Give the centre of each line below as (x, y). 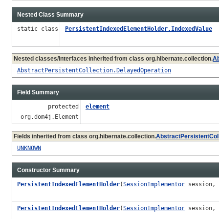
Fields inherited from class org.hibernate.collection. (85, 136)
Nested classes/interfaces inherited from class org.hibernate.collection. (113, 58)
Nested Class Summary (50, 14)
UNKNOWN (29, 148)
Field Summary (38, 92)
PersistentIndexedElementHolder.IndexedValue (139, 29)
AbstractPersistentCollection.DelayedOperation (94, 70)
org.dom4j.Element (48, 117)
